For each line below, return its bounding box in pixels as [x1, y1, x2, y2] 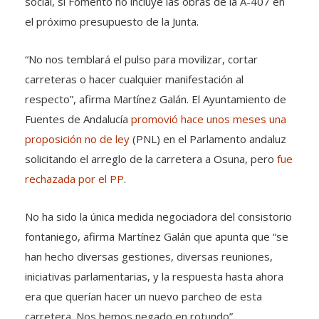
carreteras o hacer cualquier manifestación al [25, 72, 244, 86]
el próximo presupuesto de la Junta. [25, 14, 199, 28]
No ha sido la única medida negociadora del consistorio [25, 209, 292, 224]
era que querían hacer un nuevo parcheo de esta [25, 289, 262, 303]
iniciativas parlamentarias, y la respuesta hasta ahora [25, 269, 283, 283]
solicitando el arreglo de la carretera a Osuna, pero [25, 152, 277, 166]
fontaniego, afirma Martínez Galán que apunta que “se [25, 229, 288, 244]
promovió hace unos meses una [131, 112, 286, 126]
